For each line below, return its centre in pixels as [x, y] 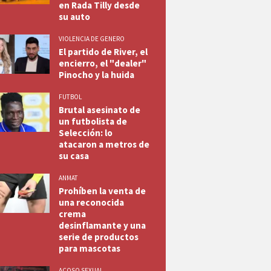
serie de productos [98, 237]
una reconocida [91, 202]
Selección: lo [85, 133]
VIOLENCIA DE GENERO [91, 39]
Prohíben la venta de [102, 191]
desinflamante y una [102, 225]
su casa [73, 156]
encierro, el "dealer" [102, 63]
